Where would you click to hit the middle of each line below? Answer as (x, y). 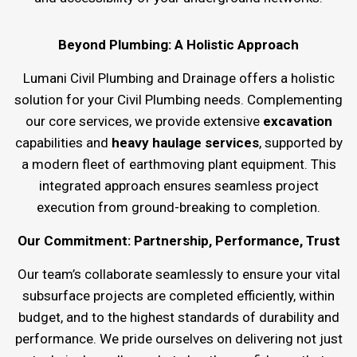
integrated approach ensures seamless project (178, 185)
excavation (297, 121)
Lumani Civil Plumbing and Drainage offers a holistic (178, 78)
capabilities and (63, 142)
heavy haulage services (185, 142)
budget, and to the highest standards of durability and (178, 317)
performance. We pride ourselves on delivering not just (178, 338)
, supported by (300, 142)
